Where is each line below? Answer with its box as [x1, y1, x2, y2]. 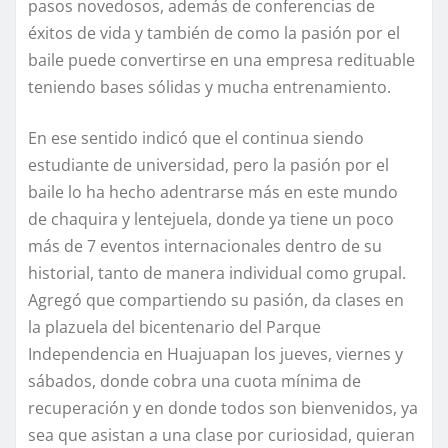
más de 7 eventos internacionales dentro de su [28, 235, 382, 258]
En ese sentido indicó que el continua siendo [28, 127, 364, 150]
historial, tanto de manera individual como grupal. [28, 262, 406, 285]
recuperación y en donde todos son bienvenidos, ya [28, 397, 418, 420]
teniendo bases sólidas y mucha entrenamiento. [28, 76, 391, 99]
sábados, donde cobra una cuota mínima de [28, 370, 361, 393]
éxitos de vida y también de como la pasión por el [28, 22, 400, 45]
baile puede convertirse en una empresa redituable [28, 49, 415, 72]
